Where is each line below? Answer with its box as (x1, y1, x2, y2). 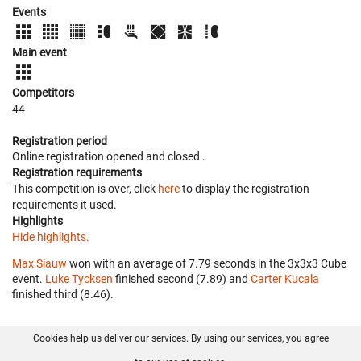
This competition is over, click (12, 181, 158, 195)
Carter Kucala (251, 272, 319, 285)
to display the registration (180, 181, 309, 195)
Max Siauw (12, 256, 67, 270)
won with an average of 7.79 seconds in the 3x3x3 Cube (67, 256, 346, 270)
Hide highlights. (12, 230, 89, 243)
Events (12, 5, 46, 19)
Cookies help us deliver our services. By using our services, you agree (32, 333, 329, 344)
